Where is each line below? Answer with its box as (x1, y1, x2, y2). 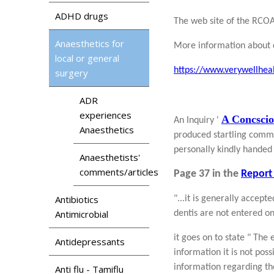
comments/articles (80, 165, 158, 178)
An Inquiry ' (174, 115, 221, 125)
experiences (80, 108, 131, 121)
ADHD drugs (55, 9, 108, 22)
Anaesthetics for (55, 37, 124, 50)
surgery (55, 66, 88, 79)
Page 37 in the (174, 168, 241, 180)
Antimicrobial (55, 207, 108, 220)
